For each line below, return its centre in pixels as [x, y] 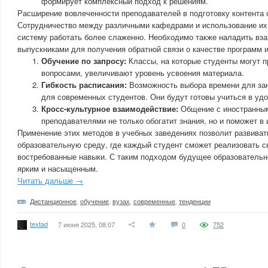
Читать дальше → [50, 180]
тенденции [195, 201]
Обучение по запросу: [84, 61]
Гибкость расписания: [84, 85]
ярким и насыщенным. [58, 168]
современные [154, 201]
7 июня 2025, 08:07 [86, 224]
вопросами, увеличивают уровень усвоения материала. [143, 73]
